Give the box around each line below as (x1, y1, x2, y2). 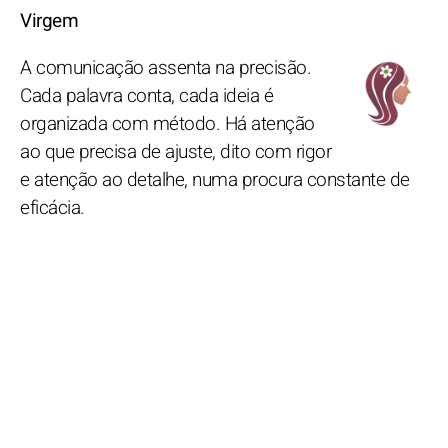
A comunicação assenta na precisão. (20, 53, 311, 82)
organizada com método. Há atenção (20, 109, 315, 138)
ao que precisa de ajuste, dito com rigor (20, 137, 331, 166)
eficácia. (20, 193, 85, 222)
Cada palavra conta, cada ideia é (20, 81, 273, 110)
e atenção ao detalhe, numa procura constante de (20, 165, 410, 194)
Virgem (20, 6, 78, 35)
